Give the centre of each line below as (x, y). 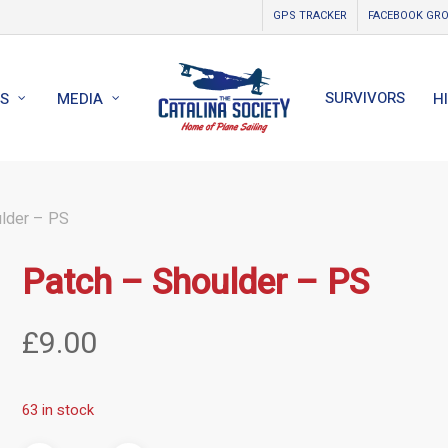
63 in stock (58, 410)
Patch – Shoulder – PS (196, 283)
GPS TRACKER (309, 15)
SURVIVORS (364, 98)
